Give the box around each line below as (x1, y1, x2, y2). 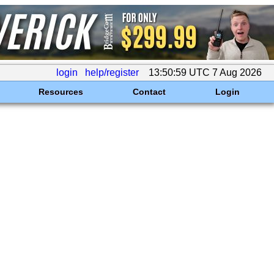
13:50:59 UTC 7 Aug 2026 (146, 67, 264, 78)
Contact (132, 87, 166, 97)
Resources (38, 87, 83, 97)
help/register (85, 67, 139, 78)
